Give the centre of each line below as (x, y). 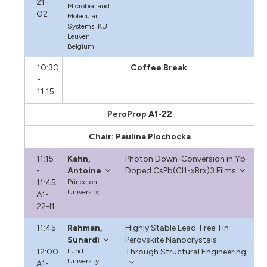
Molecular (83, 16)
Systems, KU (88, 26)
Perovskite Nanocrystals (171, 240)
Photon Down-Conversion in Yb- (187, 159)
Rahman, (85, 228)
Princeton (83, 181)
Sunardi (84, 240)
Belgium (81, 46)
